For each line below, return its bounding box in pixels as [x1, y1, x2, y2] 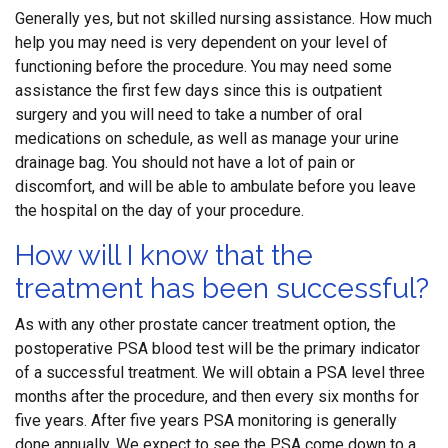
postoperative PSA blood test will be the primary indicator [15, 339, 420, 358]
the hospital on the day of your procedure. [15, 201, 304, 220]
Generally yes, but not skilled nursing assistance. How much [15, 9, 432, 28]
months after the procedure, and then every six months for [15, 387, 419, 406]
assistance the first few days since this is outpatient [15, 81, 382, 100]
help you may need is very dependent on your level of [15, 33, 388, 52]
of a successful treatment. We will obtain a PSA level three [15, 363, 425, 382]
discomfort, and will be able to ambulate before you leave [15, 177, 416, 196]
